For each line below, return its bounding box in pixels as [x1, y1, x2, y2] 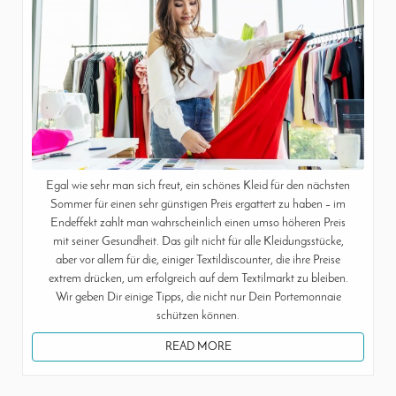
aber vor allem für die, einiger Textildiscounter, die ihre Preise [56, 254, 340, 268]
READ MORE [164, 341, 232, 354]
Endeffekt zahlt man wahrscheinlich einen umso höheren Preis [50, 217, 346, 231]
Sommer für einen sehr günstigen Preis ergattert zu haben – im [50, 198, 346, 212]
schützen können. [156, 309, 240, 324]
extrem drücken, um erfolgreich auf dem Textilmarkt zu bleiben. [48, 272, 348, 286]
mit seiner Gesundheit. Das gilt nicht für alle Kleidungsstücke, [52, 235, 344, 249]
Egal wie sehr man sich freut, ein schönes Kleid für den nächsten [46, 179, 350, 194]
